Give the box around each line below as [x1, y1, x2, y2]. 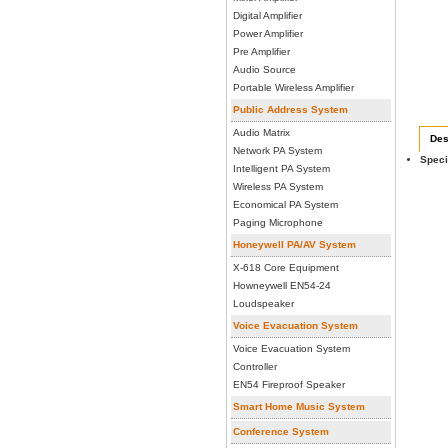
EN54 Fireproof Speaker [233, 379, 345, 390]
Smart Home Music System [233, 401, 365, 412]
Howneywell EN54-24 [233, 280, 331, 291]
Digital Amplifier [233, 10, 302, 21]
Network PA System [233, 145, 322, 156]
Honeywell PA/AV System [233, 239, 356, 250]
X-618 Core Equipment [233, 262, 339, 273]
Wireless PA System [233, 181, 323, 192]
